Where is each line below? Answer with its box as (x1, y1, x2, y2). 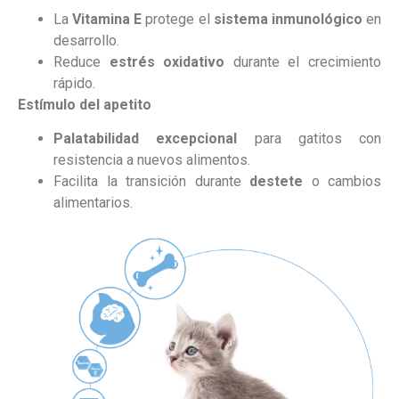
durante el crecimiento (224, 53, 382, 70)
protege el (142, 10, 214, 28)
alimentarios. (53, 194, 133, 211)
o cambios (303, 173, 381, 190)
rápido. (53, 74, 95, 92)
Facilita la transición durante (53, 173, 249, 190)
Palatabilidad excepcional (53, 130, 238, 147)
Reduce (53, 53, 110, 70)
